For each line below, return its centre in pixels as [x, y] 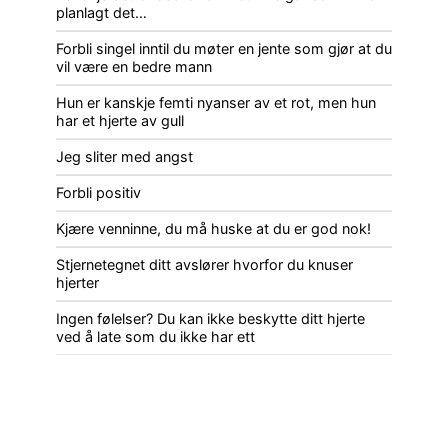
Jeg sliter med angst [124, 156]
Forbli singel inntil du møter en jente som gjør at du [224, 48]
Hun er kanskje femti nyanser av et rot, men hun [216, 102]
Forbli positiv [98, 192]
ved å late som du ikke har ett [155, 336]
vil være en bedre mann [134, 66]
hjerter [77, 282]
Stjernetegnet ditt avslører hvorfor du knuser [204, 264]
